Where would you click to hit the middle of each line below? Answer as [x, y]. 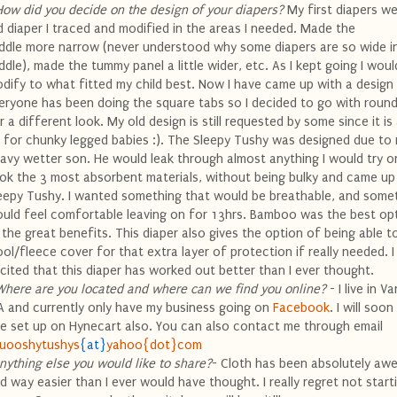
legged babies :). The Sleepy [150, 140]
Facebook [301, 307]
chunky [46, 140]
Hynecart [95, 326]
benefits [84, 233]
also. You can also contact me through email [252, 326]
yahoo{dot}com [154, 345]
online [302, 289]
